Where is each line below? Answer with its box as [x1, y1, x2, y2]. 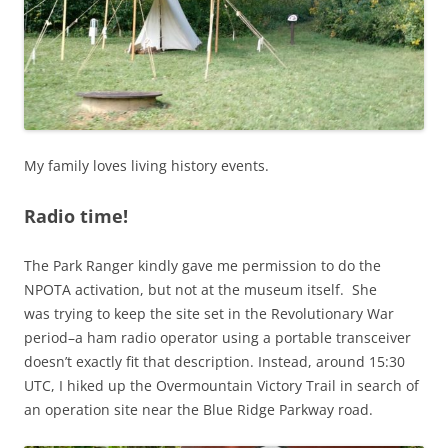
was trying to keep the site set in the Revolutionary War [24, 304, 394, 324]
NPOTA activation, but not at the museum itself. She [24, 280, 377, 300]
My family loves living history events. [24, 156, 269, 176]
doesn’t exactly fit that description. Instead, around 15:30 [24, 352, 405, 372]
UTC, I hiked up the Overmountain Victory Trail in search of [24, 376, 419, 396]
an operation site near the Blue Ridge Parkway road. [24, 400, 373, 420]
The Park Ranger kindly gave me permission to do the [24, 256, 381, 276]
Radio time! [24, 204, 128, 229]
